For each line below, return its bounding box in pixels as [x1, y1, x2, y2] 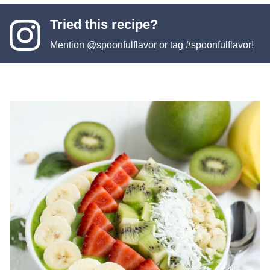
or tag [157, 40, 186, 51]
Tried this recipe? [50, 17, 159, 33]
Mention [50, 40, 87, 51]
